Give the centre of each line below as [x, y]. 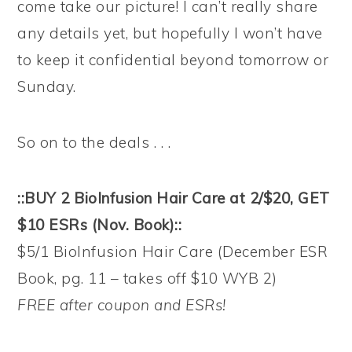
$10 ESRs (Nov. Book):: [100, 225]
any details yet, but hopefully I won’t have [170, 33]
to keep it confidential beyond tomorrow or [173, 60]
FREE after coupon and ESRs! [122, 305]
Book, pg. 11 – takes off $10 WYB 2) [147, 278]
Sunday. [47, 86]
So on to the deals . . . [94, 142]
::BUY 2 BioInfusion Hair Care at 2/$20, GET [174, 198]
